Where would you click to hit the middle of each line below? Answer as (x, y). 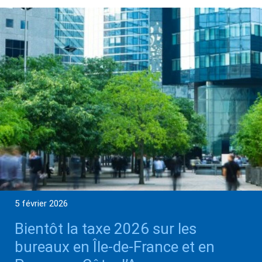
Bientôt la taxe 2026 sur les (106, 229)
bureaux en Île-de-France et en (115, 247)
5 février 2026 (41, 204)
